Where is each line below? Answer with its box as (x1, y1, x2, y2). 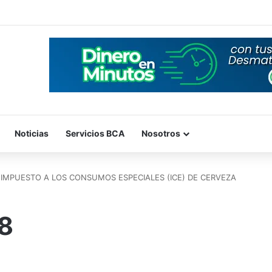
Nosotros (141, 127, 180, 138)
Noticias (15, 127, 49, 138)
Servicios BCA (66, 127, 124, 138)
